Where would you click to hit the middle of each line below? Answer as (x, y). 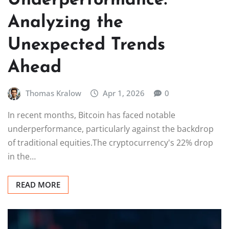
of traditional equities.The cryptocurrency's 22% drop (110, 143)
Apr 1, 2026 (124, 93)
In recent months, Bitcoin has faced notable (91, 115)
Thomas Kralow (53, 93)
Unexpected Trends (86, 45)
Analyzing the (65, 22)
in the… (22, 157)
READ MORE (38, 185)
